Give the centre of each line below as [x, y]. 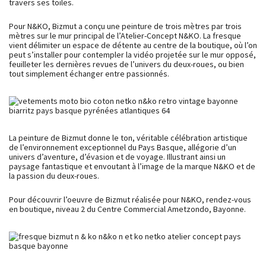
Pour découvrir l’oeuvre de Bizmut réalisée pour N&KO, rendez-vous [130, 199]
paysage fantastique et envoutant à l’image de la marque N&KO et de [132, 166]
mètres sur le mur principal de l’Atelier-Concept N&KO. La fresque [125, 36]
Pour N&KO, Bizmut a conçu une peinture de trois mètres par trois [125, 26]
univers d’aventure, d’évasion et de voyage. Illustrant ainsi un [117, 157]
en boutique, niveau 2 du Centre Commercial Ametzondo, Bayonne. [127, 209]
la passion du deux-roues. [54, 176]
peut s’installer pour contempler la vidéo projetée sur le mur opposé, [132, 55]
